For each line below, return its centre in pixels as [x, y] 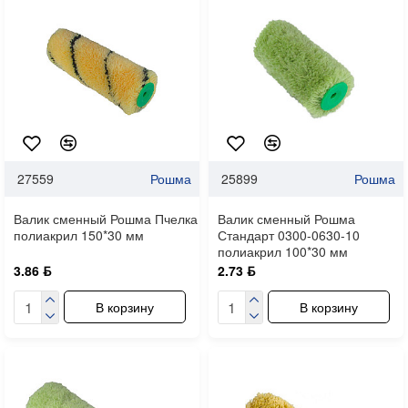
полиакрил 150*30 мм [79, 235]
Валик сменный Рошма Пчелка [106, 218]
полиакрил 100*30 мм [282, 251]
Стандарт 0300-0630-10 [288, 235]
